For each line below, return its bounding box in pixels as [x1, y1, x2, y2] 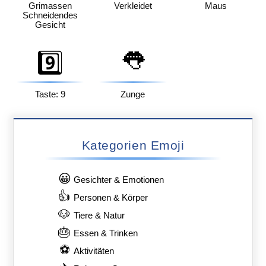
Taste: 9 [34, 90, 65, 100]
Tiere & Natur [74, 210, 125, 220]
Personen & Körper [74, 192, 148, 202]
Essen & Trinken [74, 228, 138, 238]
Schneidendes [22, 10, 78, 20]
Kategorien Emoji [81, 138, 185, 152]
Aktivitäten [74, 246, 115, 256]
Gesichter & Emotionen [74, 175, 164, 185]
